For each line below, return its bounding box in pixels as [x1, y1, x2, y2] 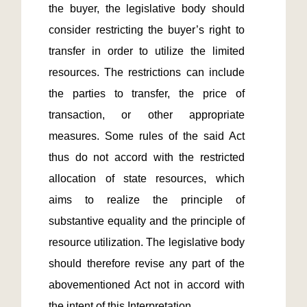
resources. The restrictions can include [49, 66, 245, 78]
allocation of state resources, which [49, 173, 245, 184]
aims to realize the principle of [49, 194, 245, 206]
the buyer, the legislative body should [49, 3, 245, 14]
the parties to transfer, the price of [49, 88, 245, 99]
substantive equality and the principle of [49, 215, 245, 227]
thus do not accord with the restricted [49, 151, 245, 163]
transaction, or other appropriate [49, 109, 245, 121]
